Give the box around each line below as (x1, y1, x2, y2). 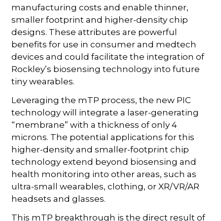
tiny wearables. (11, 76, 75, 86)
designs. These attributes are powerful (11, 27, 178, 37)
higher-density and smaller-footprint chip (11, 144, 189, 154)
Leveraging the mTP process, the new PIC (11, 95, 191, 105)
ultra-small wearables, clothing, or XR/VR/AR (11, 181, 200, 191)
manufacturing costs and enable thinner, (11, 2, 189, 12)
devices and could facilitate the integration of (11, 51, 205, 62)
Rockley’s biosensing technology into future (11, 64, 200, 74)
